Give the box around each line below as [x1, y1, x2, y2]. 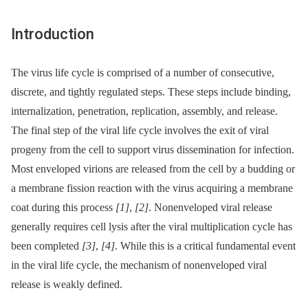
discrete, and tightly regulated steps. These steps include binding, [11, 85, 291, 98]
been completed [11, 239, 82, 252]
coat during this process [11, 201, 115, 213]
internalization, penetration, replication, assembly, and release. [11, 104, 278, 117]
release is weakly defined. [11, 278, 122, 290]
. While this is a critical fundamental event [115, 239, 296, 252]
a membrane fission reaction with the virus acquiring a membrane [11, 181, 293, 194]
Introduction [11, 25, 94, 43]
